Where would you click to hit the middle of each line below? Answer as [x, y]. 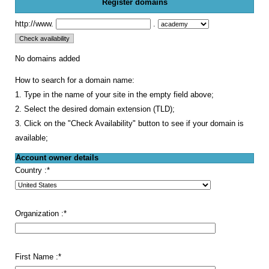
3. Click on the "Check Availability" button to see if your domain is [129, 124]
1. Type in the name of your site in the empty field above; [114, 95]
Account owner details [57, 158]
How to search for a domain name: [75, 81]
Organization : [39, 213]
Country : [31, 170]
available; [32, 138]
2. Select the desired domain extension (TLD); [95, 110]
